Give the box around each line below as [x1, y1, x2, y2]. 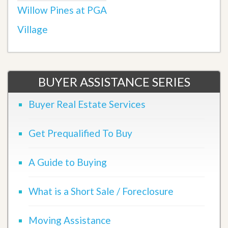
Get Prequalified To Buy [28, 127, 132, 139]
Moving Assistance [28, 214, 111, 226]
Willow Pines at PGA [17, 4, 107, 16]
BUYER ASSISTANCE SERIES [38, 74, 190, 89]
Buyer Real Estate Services [28, 98, 146, 110]
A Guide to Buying [28, 156, 107, 168]
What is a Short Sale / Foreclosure [28, 185, 174, 197]
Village [17, 23, 48, 35]
